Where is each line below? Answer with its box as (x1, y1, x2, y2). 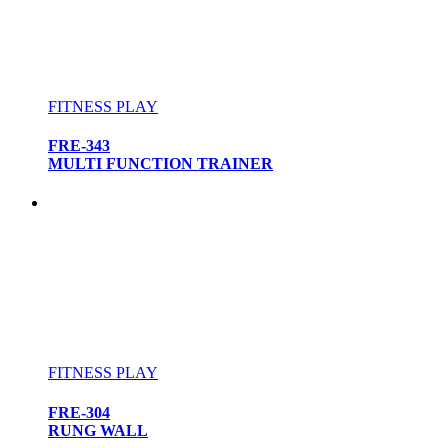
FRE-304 (48, 403, 110, 421)
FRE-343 (48, 137, 110, 155)
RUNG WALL (48, 421, 148, 439)
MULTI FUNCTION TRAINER (48, 155, 273, 173)
